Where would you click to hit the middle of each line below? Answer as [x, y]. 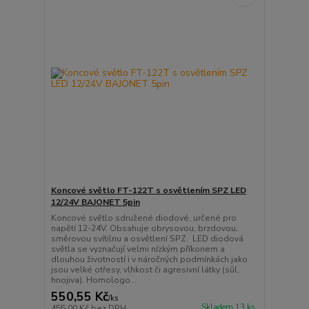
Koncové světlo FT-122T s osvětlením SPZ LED [148, 191]
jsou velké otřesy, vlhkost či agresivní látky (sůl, [145, 270]
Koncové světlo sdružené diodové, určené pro [143, 218]
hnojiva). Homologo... [93, 280]
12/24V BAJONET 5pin [95, 202]
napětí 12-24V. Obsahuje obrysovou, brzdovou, [144, 229]
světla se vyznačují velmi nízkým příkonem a [138, 249]
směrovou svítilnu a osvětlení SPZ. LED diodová [147, 239]
